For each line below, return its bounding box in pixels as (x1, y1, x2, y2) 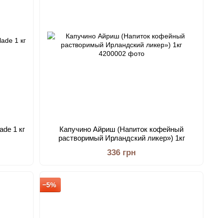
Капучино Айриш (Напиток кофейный (59, 125, 184, 133)
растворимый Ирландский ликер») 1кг (58, 134, 185, 142)
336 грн (107, 148, 136, 157)
